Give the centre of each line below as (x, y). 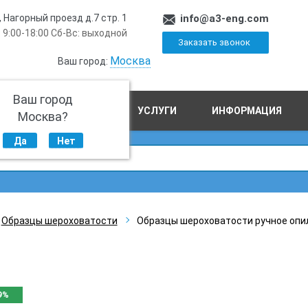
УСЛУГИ (157, 111)
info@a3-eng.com (225, 19)
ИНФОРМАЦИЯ (247, 111)
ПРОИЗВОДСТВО (62, 111)
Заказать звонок (214, 42)
